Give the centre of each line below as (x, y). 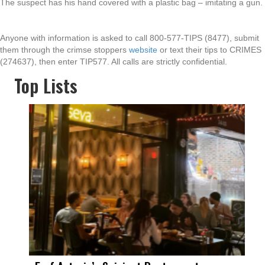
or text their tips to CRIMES (209, 50)
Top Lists (46, 86)
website (143, 50)
